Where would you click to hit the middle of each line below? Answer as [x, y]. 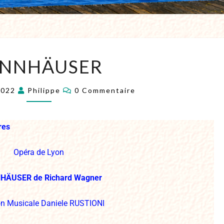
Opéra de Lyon [39, 152]
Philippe [44, 90]
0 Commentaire [105, 90]
